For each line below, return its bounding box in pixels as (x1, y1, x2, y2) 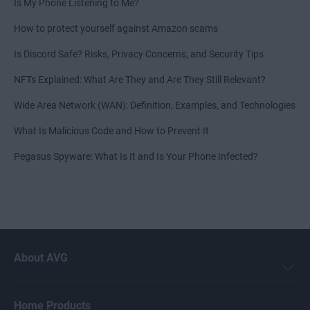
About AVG (14, 251, 68, 264)
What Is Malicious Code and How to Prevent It (14, 125, 209, 136)
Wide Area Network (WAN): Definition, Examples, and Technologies (14, 100, 295, 111)
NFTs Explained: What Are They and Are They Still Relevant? (14, 74, 266, 85)
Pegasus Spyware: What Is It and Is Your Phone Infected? (14, 151, 258, 162)
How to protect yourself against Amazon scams (14, 23, 218, 34)
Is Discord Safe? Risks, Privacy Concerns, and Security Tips (14, 48, 264, 60)
